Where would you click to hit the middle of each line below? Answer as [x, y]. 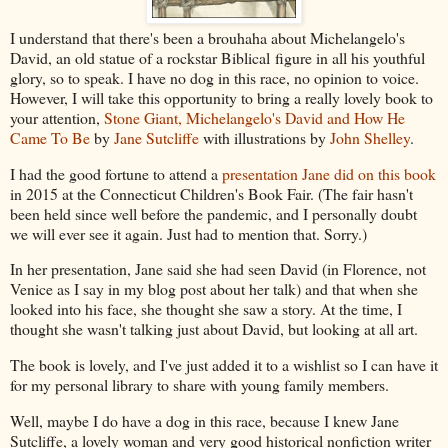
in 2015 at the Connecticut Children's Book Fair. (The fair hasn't [211, 193]
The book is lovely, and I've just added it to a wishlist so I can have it [224, 365]
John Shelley [370, 137]
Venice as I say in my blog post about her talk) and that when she [214, 289]
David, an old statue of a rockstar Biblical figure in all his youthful [217, 57]
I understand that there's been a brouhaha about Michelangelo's [207, 37]
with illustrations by [264, 137]
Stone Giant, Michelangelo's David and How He [254, 117]
